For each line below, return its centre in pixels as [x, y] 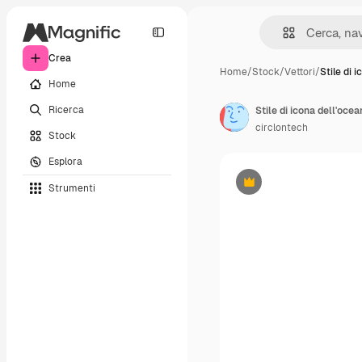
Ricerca [66, 109]
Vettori [300, 72]
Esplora [65, 161]
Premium [269, 188]
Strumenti [72, 188]
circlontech [282, 128]
